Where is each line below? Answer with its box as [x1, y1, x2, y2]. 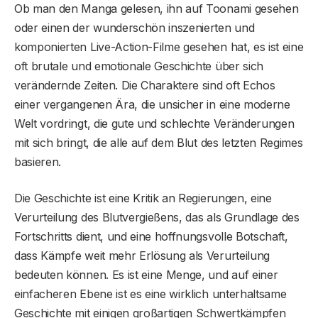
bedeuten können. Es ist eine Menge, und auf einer [14, 267, 278, 282]
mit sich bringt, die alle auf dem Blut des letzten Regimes [14, 135, 303, 150]
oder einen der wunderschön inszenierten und [14, 20, 255, 35]
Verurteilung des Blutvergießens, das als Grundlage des [14, 209, 300, 224]
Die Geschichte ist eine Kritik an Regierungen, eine [14, 190, 272, 205]
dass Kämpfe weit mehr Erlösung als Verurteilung [14, 248, 270, 263]
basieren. [14, 154, 62, 169]
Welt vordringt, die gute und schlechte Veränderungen [14, 116, 295, 131]
